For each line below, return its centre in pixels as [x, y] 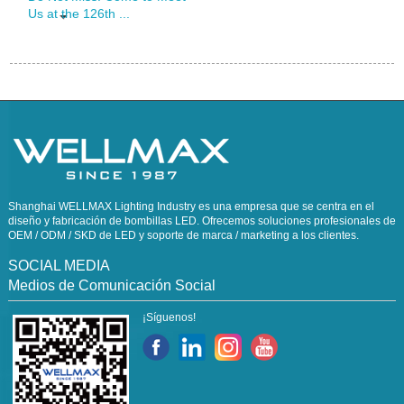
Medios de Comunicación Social [111, 285]
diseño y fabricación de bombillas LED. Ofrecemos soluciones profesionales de [202, 221]
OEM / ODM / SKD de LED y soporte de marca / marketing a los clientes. [183, 235]
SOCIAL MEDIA [59, 266]
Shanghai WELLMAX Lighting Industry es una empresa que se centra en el [191, 207]
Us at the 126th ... [78, 14]
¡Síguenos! [169, 317]
